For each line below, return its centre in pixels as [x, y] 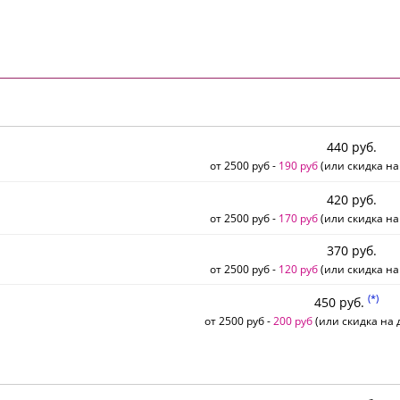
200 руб [292, 320]
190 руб [298, 165]
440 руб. [352, 146]
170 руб [298, 217]
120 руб [298, 269]
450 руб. [341, 302]
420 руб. [352, 199]
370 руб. [352, 251]
